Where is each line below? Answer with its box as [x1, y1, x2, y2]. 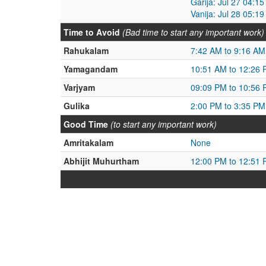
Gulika [64, 100, 90, 112]
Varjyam [64, 81, 95, 93]
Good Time [64, 118, 108, 130]
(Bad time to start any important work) [122, 26, 264, 38]
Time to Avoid [64, 26, 120, 38]
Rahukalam [64, 45, 109, 56]
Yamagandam [64, 63, 118, 75]
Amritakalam [64, 137, 113, 148]
